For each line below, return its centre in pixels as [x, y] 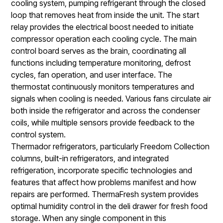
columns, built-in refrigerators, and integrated [90, 158]
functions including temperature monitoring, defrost [101, 62]
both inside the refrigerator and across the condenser [106, 110]
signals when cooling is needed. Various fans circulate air [111, 98]
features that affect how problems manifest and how [104, 182]
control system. [39, 134]
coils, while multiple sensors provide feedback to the [103, 122]
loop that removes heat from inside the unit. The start [105, 15]
